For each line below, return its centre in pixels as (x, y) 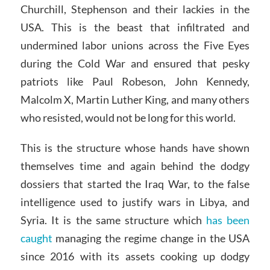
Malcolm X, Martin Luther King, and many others (135, 100)
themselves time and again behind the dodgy (135, 166)
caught (36, 238)
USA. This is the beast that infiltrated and (135, 27)
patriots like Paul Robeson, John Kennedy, (135, 82)
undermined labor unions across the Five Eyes (135, 46)
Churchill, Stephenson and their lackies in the (135, 9)
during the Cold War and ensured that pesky (135, 64)
